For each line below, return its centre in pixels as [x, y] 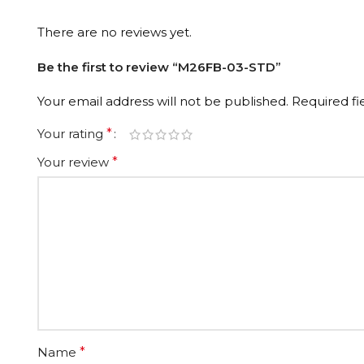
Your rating [72, 134]
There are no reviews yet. [115, 32]
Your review [75, 162]
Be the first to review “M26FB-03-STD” [159, 67]
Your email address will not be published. [163, 101]
